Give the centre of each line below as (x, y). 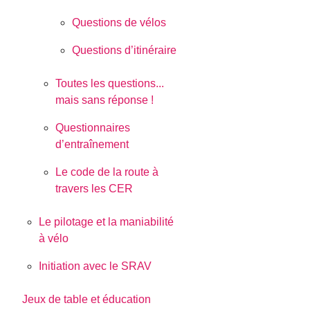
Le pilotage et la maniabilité (107, 222)
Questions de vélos (119, 23)
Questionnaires (93, 128)
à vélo (54, 239)
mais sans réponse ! (105, 100)
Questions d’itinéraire (125, 51)
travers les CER (94, 189)
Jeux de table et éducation (87, 300)
